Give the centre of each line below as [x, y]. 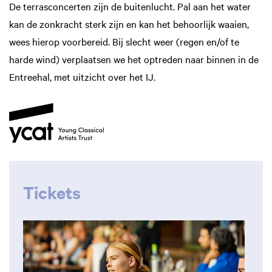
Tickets [52, 192]
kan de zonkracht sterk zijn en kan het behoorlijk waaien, [129, 24]
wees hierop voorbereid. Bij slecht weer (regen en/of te [124, 42]
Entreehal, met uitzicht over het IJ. [82, 77]
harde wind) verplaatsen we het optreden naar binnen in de [134, 59]
